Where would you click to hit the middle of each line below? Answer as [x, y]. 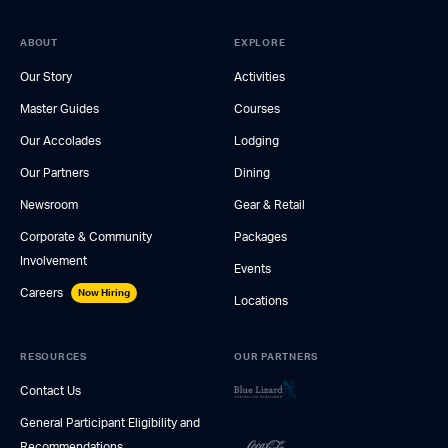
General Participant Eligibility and [110, 422]
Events [252, 268]
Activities [259, 76]
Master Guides [59, 108]
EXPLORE [260, 42]
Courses [257, 108]
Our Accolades [60, 140]
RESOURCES [53, 356]
